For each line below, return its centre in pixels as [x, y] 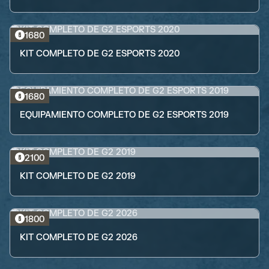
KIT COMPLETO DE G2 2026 [79, 237]
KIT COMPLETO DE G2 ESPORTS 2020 [100, 54]
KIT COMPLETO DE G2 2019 [78, 176]
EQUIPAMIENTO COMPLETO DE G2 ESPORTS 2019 [124, 115]
